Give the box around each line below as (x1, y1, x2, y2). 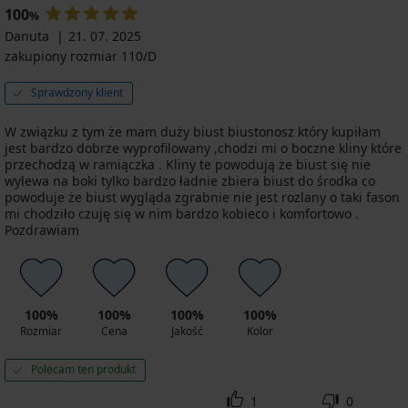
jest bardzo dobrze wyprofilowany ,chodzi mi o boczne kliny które (5, 138, 402, 157)
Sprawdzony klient (31, 84, 123, 100)
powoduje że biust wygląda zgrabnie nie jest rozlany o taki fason (5, 188, 400, 206)
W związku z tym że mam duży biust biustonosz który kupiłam (5, 122, 381, 140)
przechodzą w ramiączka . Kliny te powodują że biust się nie (5, 155, 371, 173)
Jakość (170, 322, 203, 339)
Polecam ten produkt (31, 361, 136, 377)
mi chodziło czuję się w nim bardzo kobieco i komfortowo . (5, 204, 359, 222)
